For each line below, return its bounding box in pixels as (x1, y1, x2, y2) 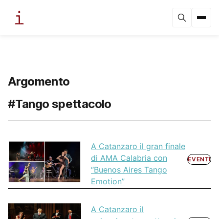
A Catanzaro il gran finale (91, 141, 185, 152)
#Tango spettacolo (8, 97, 111, 111)
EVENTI (188, 155, 211, 163)
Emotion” (91, 176, 125, 187)
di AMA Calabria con (91, 153, 167, 163)
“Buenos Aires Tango (91, 165, 167, 175)
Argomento (8, 74, 70, 88)
